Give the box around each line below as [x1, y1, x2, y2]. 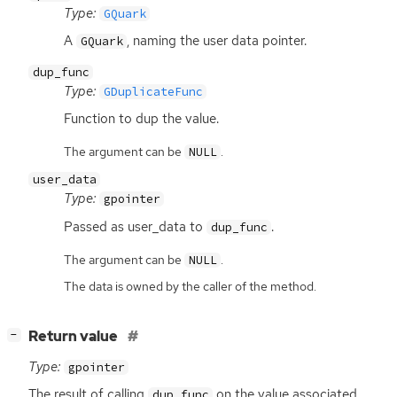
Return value [28, 326, 121, 346]
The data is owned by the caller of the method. [64, 277, 316, 294]
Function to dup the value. [64, 109, 219, 128]
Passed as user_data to [64, 217, 206, 236]
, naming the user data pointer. [127, 32, 307, 51]
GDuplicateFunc [103, 83, 203, 99]
